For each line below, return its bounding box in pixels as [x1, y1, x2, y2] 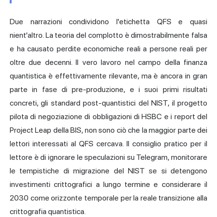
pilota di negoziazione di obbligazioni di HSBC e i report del [10, 112, 207, 122]
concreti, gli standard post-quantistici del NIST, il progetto [10, 98, 207, 108]
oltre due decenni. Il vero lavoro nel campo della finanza [10, 58, 207, 67]
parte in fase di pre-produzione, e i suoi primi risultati [10, 85, 207, 94]
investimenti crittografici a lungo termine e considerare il [10, 180, 207, 189]
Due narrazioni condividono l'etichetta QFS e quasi [10, 17, 207, 27]
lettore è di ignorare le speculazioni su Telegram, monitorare [10, 153, 207, 162]
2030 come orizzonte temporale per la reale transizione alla [10, 193, 207, 203]
